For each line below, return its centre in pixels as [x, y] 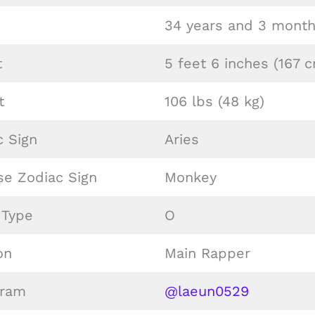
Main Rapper [207, 253]
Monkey [191, 177]
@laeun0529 [207, 291]
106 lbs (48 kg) [214, 101]
